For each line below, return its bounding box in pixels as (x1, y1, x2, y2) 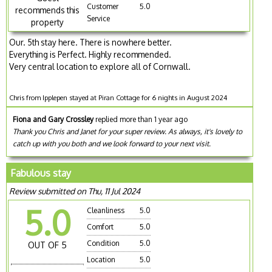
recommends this (15, 4, 80, 15)
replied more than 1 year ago (93, 114, 188, 124)
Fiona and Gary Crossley (13, 114, 94, 124)
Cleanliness (87, 205, 125, 215)
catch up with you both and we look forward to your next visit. (13, 138, 211, 148)
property (31, 16, 64, 27)
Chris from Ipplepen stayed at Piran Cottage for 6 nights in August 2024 (9, 92, 228, 102)
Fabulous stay (10, 166, 72, 179)
